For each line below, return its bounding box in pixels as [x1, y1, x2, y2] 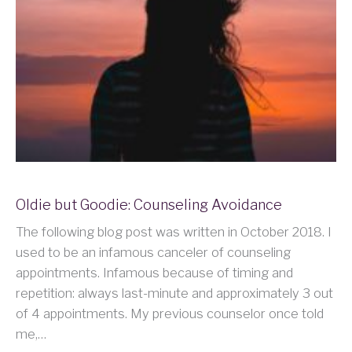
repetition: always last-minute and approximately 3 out [16, 285, 333, 302]
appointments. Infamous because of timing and [16, 265, 293, 281]
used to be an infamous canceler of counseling [16, 244, 291, 261]
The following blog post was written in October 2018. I [16, 224, 332, 240]
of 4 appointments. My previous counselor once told [16, 306, 324, 322]
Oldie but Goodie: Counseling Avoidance [16, 196, 282, 214]
